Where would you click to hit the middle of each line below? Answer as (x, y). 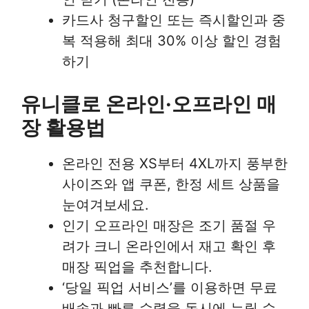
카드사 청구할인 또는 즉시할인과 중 (174, 20)
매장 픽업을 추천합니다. (137, 267)
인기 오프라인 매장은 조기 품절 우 (169, 226)
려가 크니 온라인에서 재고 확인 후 (169, 246)
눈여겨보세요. (106, 205)
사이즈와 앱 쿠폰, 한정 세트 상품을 (171, 184)
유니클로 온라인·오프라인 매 (149, 104)
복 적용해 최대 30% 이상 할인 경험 (172, 41)
